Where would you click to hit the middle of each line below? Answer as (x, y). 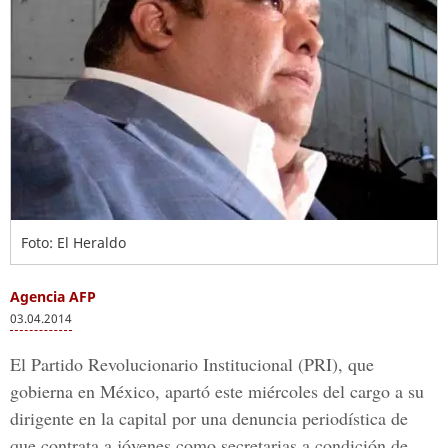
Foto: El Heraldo (73, 242)
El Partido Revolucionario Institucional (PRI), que (192, 364)
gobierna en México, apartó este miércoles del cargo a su (217, 391)
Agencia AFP (53, 296)
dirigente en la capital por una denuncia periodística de (209, 418)
